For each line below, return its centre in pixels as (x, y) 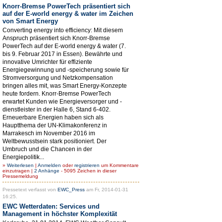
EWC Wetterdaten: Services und (51, 206)
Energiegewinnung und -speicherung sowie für (66, 70)
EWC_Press (71, 189)
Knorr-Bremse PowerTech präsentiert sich (66, 6)
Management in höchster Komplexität (60, 214)
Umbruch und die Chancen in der (47, 149)
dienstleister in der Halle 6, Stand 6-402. (56, 109)
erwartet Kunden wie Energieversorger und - (62, 101)
